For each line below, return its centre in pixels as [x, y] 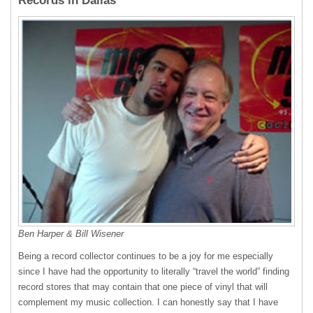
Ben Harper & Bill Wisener [71, 234]
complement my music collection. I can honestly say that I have [148, 303]
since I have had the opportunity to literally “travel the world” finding [154, 272]
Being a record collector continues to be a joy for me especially [146, 256]
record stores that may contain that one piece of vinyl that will [143, 287]
